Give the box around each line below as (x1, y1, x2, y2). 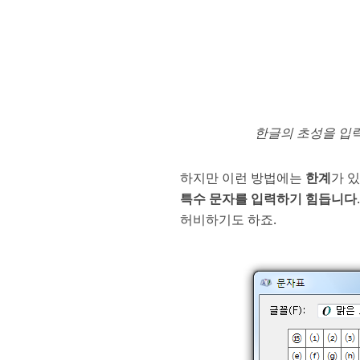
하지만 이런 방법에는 (180, 169, 306, 186)
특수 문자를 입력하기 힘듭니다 (180, 190, 358, 207)
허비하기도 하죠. (180, 211, 277, 228)
